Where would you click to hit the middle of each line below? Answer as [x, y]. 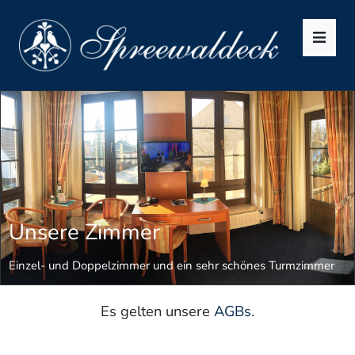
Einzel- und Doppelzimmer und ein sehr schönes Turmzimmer [172, 266]
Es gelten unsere [157, 311]
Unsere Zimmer [84, 233]
